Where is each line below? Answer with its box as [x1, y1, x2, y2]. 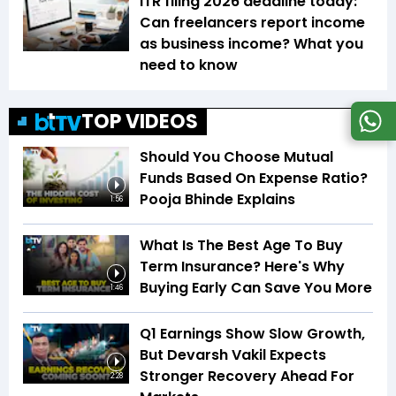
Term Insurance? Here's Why [140, 256, 345, 278]
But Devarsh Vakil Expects [140, 345, 326, 366]
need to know [140, 55, 238, 76]
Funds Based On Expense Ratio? [140, 168, 368, 189]
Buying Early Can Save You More [140, 278, 372, 299]
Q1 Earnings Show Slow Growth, [140, 324, 365, 345]
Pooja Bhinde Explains [140, 189, 295, 210]
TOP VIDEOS [81, 108, 198, 136]
